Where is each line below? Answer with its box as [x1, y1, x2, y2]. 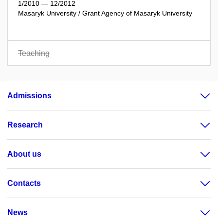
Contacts [7, 179, 41, 187]
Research [7, 121, 43, 129]
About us [7, 150, 41, 158]
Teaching [18, 49, 50, 57]
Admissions [7, 91, 52, 100]
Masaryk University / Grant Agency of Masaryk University [18, 9, 192, 17]
